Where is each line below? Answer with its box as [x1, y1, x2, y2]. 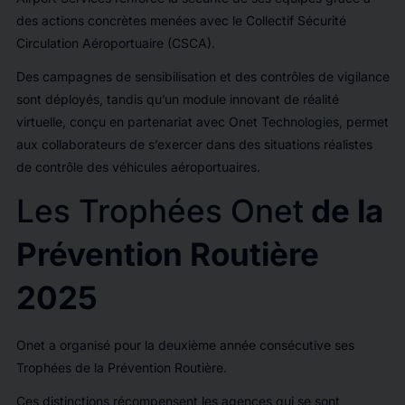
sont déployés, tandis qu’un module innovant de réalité [15, 90, 339, 107]
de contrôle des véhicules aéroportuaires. [15, 158, 260, 174]
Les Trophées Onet [15, 191, 304, 230]
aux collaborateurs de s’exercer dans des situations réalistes [15, 136, 372, 152]
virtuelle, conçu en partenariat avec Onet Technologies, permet [15, 113, 389, 129]
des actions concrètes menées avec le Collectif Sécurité [15, 12, 346, 28]
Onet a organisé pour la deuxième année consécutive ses [15, 336, 354, 353]
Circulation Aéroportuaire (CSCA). [15, 34, 215, 51]
